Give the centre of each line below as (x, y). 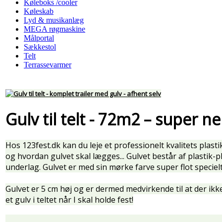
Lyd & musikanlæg (54, 20)
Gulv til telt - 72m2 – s (84, 119)
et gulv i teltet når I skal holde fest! (69, 200)
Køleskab (39, 11)
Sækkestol (40, 47)
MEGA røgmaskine (55, 29)
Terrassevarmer (48, 65)
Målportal (39, 38)
